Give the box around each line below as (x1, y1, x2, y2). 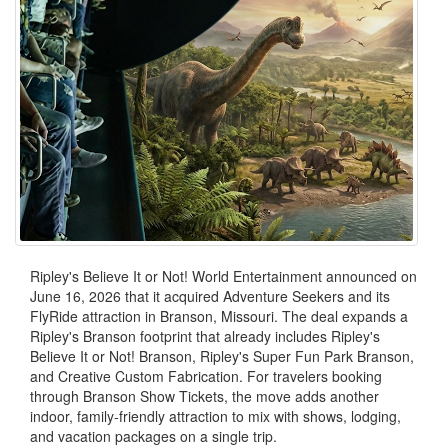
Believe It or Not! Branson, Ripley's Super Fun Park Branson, (30, 346, 414, 367)
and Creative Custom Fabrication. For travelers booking (30, 366, 382, 387)
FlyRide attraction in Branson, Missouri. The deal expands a (30, 306, 408, 327)
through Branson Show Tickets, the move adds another (30, 386, 379, 407)
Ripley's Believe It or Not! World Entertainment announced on (30, 266, 417, 287)
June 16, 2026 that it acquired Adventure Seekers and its (30, 286, 390, 307)
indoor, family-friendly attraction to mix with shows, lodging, (30, 406, 401, 427)
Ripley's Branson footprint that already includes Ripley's (30, 326, 380, 347)
